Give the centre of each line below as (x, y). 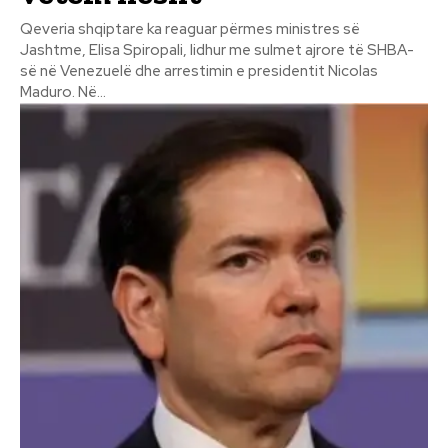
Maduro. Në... (92, 92)
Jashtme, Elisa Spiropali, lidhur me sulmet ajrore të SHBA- (217, 50)
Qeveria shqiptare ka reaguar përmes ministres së (190, 29)
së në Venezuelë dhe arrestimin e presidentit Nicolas (199, 71)
